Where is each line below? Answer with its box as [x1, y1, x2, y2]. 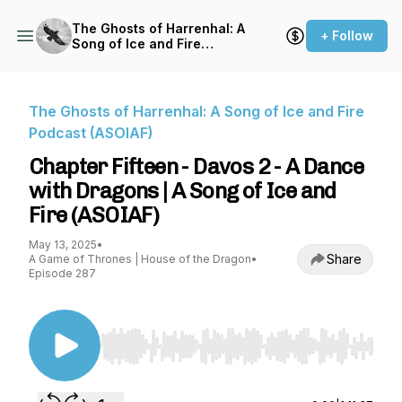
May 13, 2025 [29, 238, 97, 251]
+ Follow [320, 28, 373, 43]
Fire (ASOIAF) [29, 202, 160, 228]
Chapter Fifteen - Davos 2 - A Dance [29, 153, 363, 179]
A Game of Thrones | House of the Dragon [29, 252, 251, 266]
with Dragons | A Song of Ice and [29, 178, 336, 204]
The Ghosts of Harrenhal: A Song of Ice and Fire [29, 102, 364, 120]
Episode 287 [29, 267, 96, 280]
